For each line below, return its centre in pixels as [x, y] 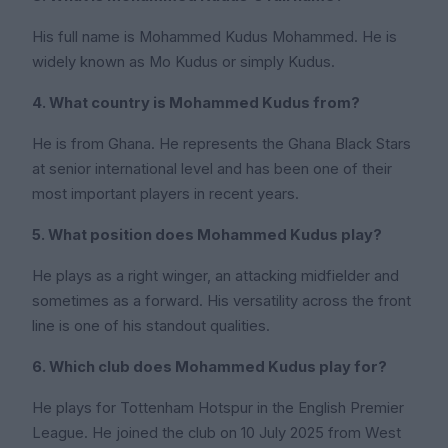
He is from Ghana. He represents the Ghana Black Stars [221, 144]
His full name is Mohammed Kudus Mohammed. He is [214, 37]
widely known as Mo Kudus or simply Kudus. [183, 62]
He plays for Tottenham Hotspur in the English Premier [218, 408]
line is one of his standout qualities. [151, 326]
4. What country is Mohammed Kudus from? [196, 103]
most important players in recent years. [165, 194]
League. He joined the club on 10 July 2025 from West [216, 433]
